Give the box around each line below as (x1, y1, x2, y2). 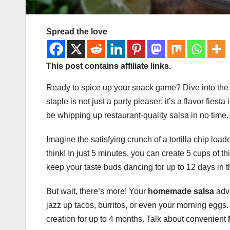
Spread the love (46, 27, 107, 36)
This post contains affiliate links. (46, 61, 171, 70)
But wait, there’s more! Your (46, 186, 148, 196)
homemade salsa (148, 186, 214, 196)
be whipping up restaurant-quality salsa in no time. (46, 110, 228, 120)
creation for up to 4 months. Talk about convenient (46, 214, 228, 223)
